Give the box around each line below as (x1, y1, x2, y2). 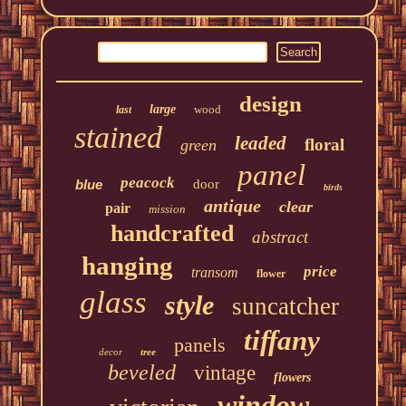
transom (190, 265, 238, 281)
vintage (193, 362, 256, 385)
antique (204, 196, 262, 217)
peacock (121, 174, 176, 192)
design (239, 92, 303, 117)
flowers (273, 371, 311, 385)
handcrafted (110, 220, 234, 247)
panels (173, 333, 226, 357)
